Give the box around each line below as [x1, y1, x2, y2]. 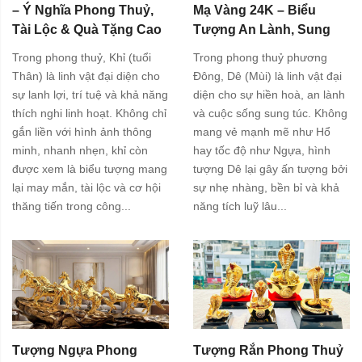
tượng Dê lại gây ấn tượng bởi [193, 162, 347, 176]
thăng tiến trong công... [12, 200, 131, 213]
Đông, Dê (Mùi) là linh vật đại [193, 69, 342, 83]
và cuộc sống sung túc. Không [193, 107, 347, 120]
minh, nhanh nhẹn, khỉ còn [12, 144, 148, 158]
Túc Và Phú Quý [193, 41, 293, 56]
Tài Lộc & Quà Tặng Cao [12, 22, 162, 36]
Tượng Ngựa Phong [12, 343, 137, 357]
